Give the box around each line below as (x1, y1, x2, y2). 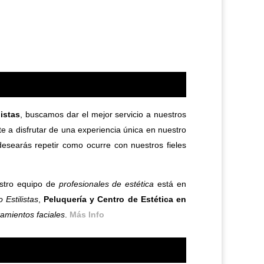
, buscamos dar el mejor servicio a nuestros (20, 110, 187, 120)
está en (154, 179, 187, 189)
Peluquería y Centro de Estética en (43, 194, 187, 204)
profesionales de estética (58, 179, 154, 189)
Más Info (70, 210, 104, 220)
